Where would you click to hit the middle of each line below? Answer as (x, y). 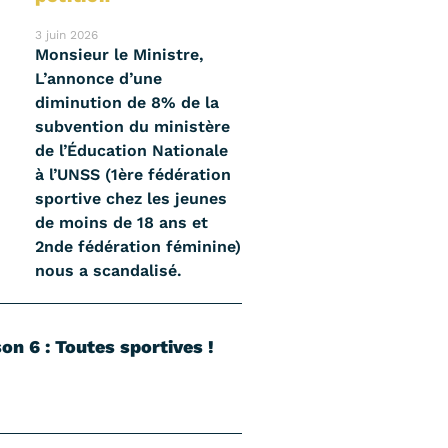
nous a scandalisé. (109, 270)
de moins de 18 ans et (122, 222)
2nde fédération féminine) (138, 246)
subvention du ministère (133, 126)
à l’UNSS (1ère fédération (133, 174)
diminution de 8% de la (127, 102)
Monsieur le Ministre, (120, 54)
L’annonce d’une (99, 78)
